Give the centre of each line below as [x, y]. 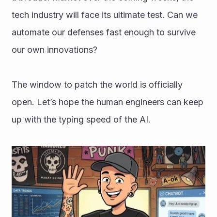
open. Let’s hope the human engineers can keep [108, 102]
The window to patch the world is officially [97, 85]
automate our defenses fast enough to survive [104, 32]
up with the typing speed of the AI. [81, 120]
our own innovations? [54, 50]
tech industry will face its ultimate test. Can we [105, 15]
